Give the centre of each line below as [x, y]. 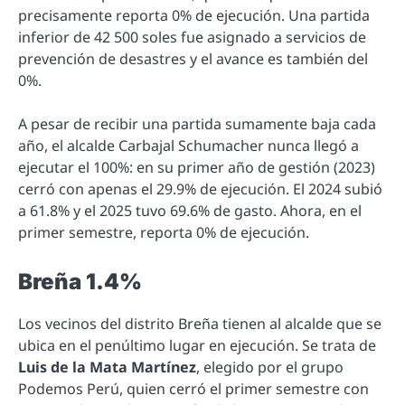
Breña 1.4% [80, 281]
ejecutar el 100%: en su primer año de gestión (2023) [197, 168]
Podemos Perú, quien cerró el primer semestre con [193, 388]
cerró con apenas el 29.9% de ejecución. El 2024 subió [200, 189]
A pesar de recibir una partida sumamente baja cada [197, 124]
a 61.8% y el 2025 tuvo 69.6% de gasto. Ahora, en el [190, 211]
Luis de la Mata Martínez [107, 367]
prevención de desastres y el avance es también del [193, 59]
